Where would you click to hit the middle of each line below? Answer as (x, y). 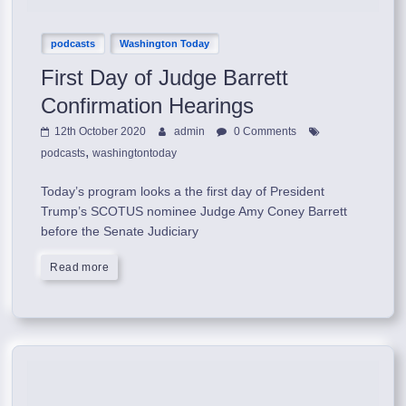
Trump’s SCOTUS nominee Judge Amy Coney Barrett (194, 211)
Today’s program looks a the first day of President (183, 191)
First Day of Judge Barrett (165, 77)
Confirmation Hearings (148, 105)
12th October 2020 (101, 131)
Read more (80, 267)
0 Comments (264, 131)
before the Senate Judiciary (120, 231)
